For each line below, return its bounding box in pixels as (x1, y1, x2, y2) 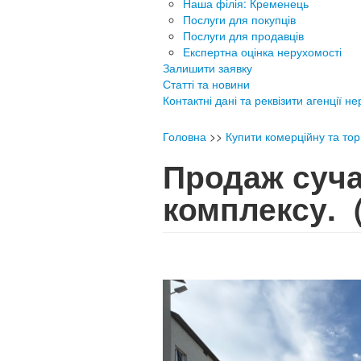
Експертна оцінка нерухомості (183, 44, 342, 60)
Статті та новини (163, 76, 250, 92)
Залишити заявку (163, 60, 252, 76)
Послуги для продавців (183, 27, 304, 44)
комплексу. (163, 186, 354, 230)
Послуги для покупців (183, 11, 296, 27)
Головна (163, 128, 206, 144)
